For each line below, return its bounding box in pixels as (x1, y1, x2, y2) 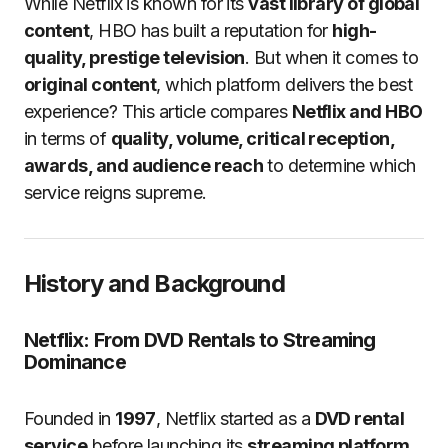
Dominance (24, 350, 126, 374)
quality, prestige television (24, 47, 245, 68)
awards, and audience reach (24, 155, 263, 176)
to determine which (262, 155, 416, 176)
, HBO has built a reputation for (89, 20, 333, 41)
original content (24, 74, 157, 95)
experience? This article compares (24, 101, 292, 122)
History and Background (24, 269, 285, 298)
